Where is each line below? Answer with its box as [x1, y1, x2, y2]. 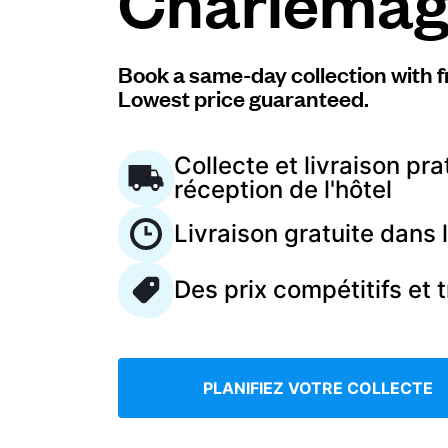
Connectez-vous [16, 34, 273, 73]
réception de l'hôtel [174, 175, 392, 204]
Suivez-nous [16, 234, 97, 250]
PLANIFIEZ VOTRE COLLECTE [203, 378, 433, 398]
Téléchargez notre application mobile [16, 110, 256, 126]
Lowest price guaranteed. [118, 83, 369, 112]
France [57, 358, 102, 375]
